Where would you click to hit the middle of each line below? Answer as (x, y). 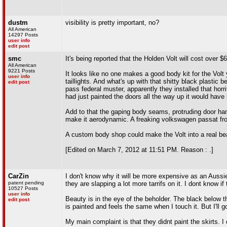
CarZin (18, 176)
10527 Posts (23, 188)
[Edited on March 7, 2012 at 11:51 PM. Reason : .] (139, 150)
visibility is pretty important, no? (112, 23)
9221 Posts (22, 71)
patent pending (26, 183)
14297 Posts (23, 35)
